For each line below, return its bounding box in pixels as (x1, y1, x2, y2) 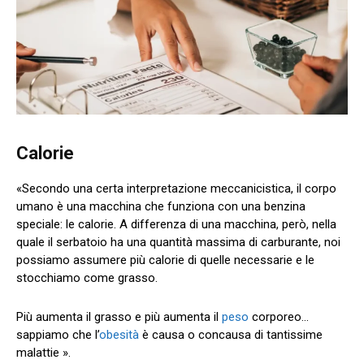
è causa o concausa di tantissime (139, 327, 323, 342)
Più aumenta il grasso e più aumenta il (16, 309, 222, 324)
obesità (99, 327, 139, 342)
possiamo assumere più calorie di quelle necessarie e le (16, 252, 314, 267)
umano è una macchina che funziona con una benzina (16, 198, 305, 214)
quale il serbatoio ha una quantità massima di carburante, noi (16, 234, 340, 249)
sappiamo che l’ (16, 327, 99, 342)
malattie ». (16, 344, 71, 360)
